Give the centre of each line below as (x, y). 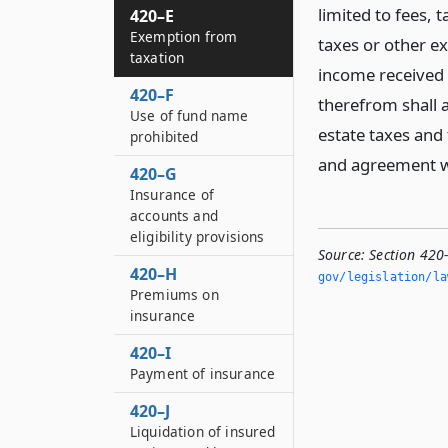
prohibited (164, 136)
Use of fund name (189, 115)
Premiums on (174, 294)
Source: (342, 254)
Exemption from (184, 36)
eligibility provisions (197, 236)
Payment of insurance (203, 373)
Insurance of (172, 194)
